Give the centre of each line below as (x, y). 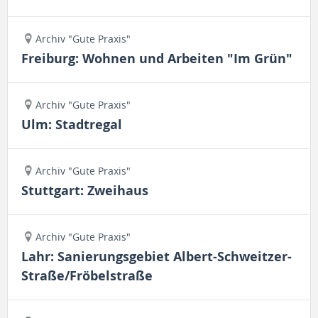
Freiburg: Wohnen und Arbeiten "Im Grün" (157, 59)
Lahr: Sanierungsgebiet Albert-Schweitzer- (157, 257)
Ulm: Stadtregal (72, 125)
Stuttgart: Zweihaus (85, 191)
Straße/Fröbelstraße (87, 276)
